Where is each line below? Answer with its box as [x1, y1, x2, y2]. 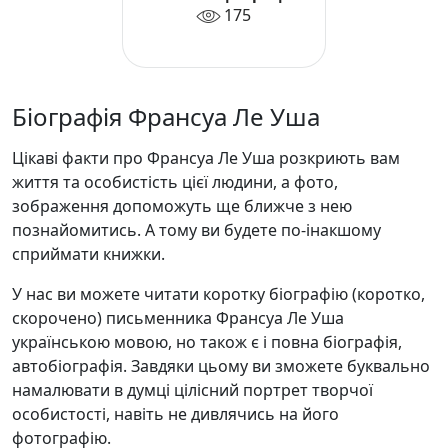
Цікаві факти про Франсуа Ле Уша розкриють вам [12, 146, 400, 169]
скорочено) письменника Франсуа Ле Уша [12, 306, 344, 329]
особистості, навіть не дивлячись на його [12, 402, 339, 425]
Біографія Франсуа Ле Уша [12, 99, 320, 133]
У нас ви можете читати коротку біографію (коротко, [12, 282, 425, 305]
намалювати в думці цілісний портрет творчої [12, 378, 373, 401]
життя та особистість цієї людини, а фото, [12, 170, 338, 193]
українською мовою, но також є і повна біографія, [12, 330, 402, 353]
